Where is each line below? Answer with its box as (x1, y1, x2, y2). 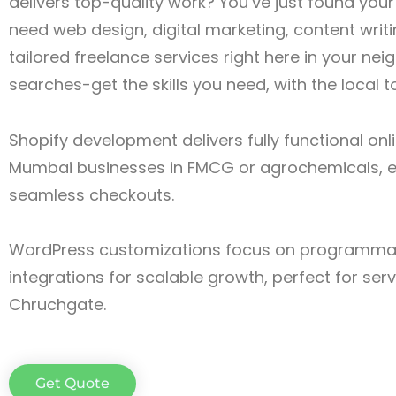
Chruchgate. (9, 293, 106, 316)
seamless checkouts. (9, 183, 174, 206)
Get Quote (35, 374, 110, 392)
